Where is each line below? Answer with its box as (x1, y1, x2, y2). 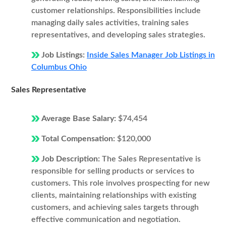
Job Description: (41, 155, 102, 163)
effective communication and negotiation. (31, 215, 181, 223)
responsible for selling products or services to (31, 167, 194, 175)
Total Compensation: (41, 135, 117, 143)
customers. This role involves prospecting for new (31, 179, 210, 187)
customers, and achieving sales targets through (31, 203, 199, 211)
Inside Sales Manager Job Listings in (87, 51, 215, 59)
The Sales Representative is (102, 155, 201, 163)
